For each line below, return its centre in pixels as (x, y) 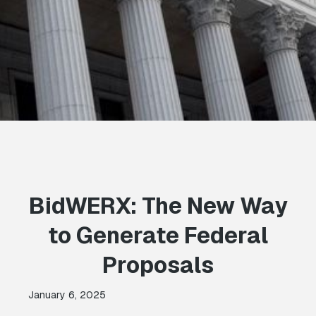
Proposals (158, 265)
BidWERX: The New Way (158, 206)
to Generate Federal (158, 236)
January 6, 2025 (67, 295)
